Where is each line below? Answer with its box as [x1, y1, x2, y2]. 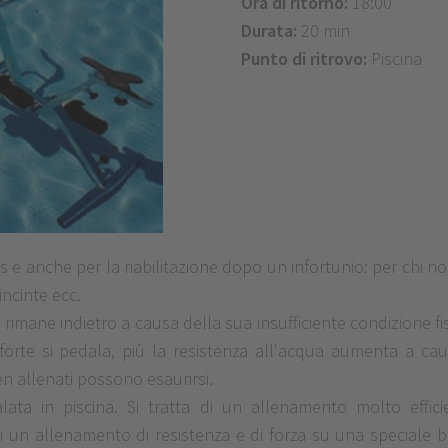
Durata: [240, 18, 301, 42]
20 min [300, 18, 350, 42]
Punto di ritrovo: [240, 46, 371, 70]
